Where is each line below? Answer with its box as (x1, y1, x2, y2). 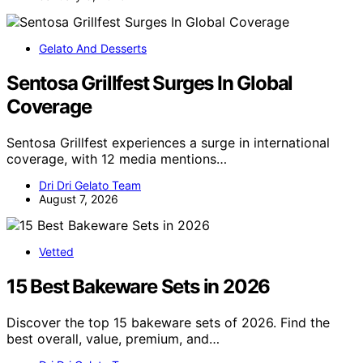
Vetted (39, 245, 74, 259)
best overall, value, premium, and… (6, 330, 220, 347)
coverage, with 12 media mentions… (6, 151, 227, 168)
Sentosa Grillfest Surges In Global (6, 71, 293, 96)
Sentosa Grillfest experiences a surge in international (6, 135, 330, 152)
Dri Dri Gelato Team (39, 178, 141, 193)
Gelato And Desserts (39, 41, 147, 56)
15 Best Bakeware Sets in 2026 (6, 274, 271, 298)
